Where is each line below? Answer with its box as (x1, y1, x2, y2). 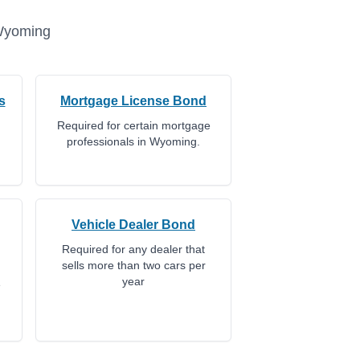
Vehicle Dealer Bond (72, 218, 195, 231)
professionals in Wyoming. (67, 135, 200, 148)
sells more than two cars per (61, 259, 206, 272)
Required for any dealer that (62, 243, 205, 256)
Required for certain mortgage (56, 119, 211, 132)
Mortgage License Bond (60, 94, 207, 108)
